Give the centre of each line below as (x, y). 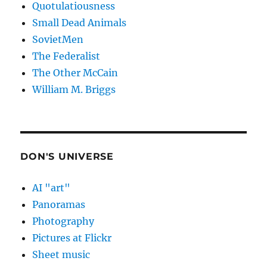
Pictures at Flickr (72, 238)
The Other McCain (75, 73)
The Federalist (66, 56)
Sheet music (61, 255)
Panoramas (59, 205)
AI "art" (52, 188)
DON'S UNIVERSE (67, 157)
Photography (63, 221)
